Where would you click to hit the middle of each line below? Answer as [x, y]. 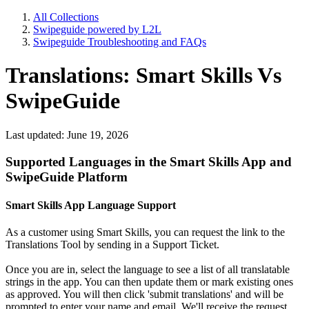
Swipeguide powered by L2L [97, 29]
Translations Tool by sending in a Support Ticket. [112, 245]
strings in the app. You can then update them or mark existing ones [149, 282]
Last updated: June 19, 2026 [67, 134]
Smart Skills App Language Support [91, 205]
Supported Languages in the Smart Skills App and [149, 161]
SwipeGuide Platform [67, 177]
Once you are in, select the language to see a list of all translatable [148, 270]
